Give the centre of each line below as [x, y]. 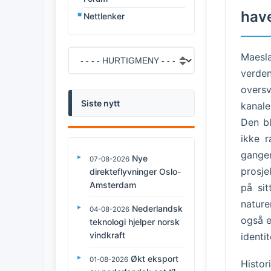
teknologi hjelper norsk [135, 221]
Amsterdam [113, 184]
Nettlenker [104, 16]
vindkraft [107, 235]
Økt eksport [155, 258]
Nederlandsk [157, 208]
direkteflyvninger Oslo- [135, 171]
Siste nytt [100, 103]
